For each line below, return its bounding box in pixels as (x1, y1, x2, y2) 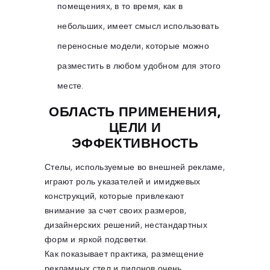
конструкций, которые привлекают (45, 189, 184, 201)
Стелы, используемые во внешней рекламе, (45, 160, 225, 172)
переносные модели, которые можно (57, 39, 209, 51)
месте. (57, 79, 84, 91)
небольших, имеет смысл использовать (57, 19, 219, 31)
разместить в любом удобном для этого (57, 59, 221, 71)
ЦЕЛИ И (108, 118, 162, 136)
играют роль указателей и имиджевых (45, 175, 201, 187)
